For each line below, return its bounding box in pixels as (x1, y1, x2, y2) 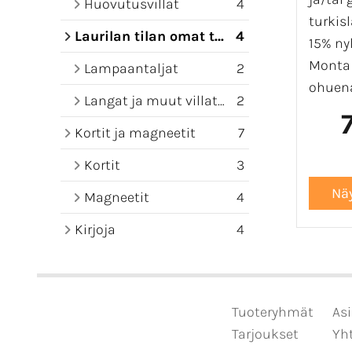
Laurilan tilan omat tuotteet (75, 27, 214, 45)
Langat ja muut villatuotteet (84, 92, 218, 109)
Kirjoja (75, 221, 115, 238)
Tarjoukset (231, 325, 299, 343)
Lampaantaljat (84, 60, 178, 77)
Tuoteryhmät (231, 303, 313, 321)
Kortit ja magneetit (75, 124, 196, 141)
